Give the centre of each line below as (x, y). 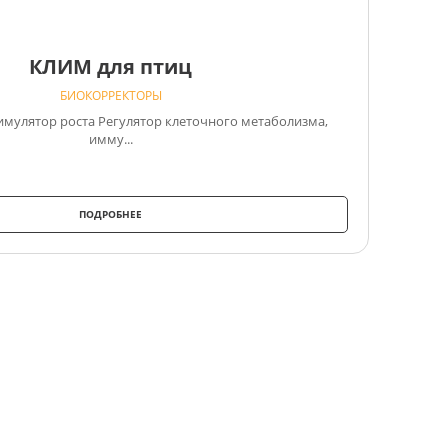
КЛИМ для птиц (110, 66)
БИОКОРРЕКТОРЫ (110, 95)
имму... (110, 138)
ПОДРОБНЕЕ (110, 213)
